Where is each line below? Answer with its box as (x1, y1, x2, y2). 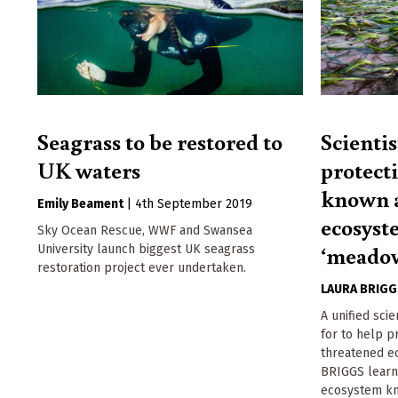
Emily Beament (37, 196, 123, 212)
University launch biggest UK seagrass (37, 242, 255, 258)
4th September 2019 (135, 196, 252, 212)
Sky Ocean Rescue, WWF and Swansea (37, 223, 252, 239)
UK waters (37, 155, 140, 186)
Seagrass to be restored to (37, 126, 283, 157)
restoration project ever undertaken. (37, 260, 246, 276)
